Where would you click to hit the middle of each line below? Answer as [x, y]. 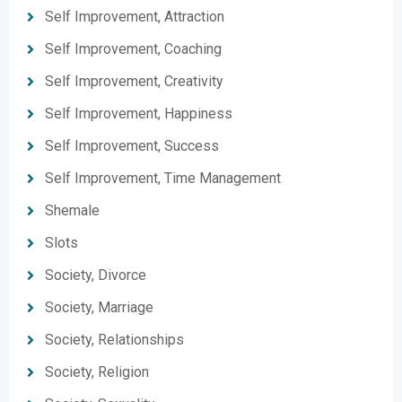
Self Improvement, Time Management [163, 178]
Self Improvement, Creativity [134, 81]
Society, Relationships [114, 340]
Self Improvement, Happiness [139, 114]
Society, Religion [97, 372]
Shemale [72, 210]
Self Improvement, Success [132, 146]
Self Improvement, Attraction [135, 17]
